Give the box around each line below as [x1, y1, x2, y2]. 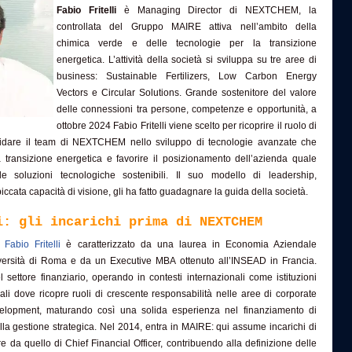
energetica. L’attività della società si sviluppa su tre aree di [57, 54, 317, 65]
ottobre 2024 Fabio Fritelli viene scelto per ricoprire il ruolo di [57, 120, 317, 131]
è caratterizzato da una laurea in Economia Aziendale [60, 239, 317, 250]
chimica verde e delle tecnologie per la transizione [57, 38, 317, 49]
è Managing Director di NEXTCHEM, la [115, 5, 317, 16]
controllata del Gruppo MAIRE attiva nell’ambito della [57, 21, 317, 32]
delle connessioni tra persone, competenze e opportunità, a [57, 104, 317, 115]
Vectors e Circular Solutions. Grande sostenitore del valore [57, 87, 317, 98]
